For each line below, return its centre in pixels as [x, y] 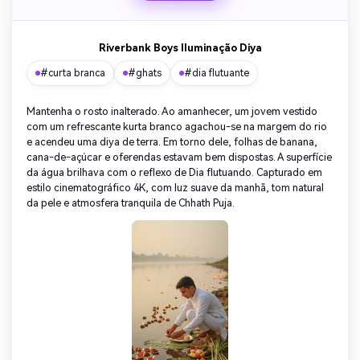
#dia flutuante [217, 74]
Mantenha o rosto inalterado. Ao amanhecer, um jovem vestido [172, 112]
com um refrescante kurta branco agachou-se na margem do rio [177, 127]
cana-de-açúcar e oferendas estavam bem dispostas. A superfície [179, 157]
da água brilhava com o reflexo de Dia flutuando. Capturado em [174, 173]
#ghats [145, 74]
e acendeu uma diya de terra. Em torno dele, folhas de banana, [172, 142]
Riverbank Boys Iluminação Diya [180, 48]
